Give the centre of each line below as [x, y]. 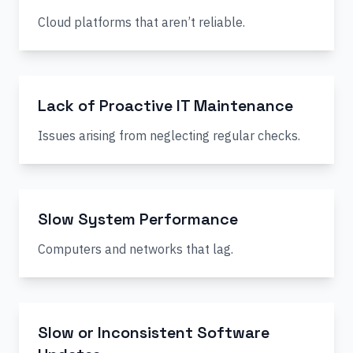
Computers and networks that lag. [136, 249]
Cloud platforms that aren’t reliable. [141, 22]
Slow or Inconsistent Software [154, 333]
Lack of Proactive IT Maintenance [165, 106]
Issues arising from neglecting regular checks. [169, 136]
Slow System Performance [138, 219]
